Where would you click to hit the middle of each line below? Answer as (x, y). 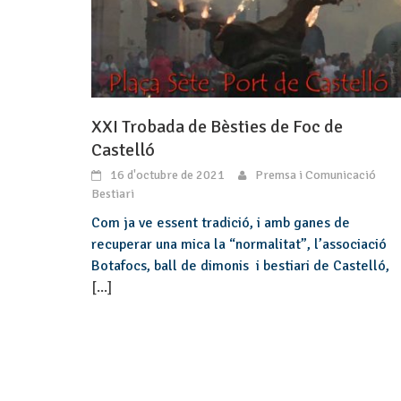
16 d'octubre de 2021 (167, 175)
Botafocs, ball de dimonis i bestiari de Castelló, (240, 265)
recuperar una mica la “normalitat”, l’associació (239, 244)
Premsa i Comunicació (316, 175)
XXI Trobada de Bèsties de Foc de (217, 126)
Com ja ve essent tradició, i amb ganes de (221, 222)
